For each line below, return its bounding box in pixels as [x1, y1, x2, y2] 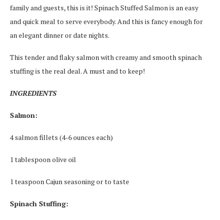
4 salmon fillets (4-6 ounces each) [10, 133, 113, 142]
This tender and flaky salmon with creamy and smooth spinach [10, 53, 202, 62]
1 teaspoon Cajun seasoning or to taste [10, 177, 129, 186]
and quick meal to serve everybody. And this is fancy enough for [10, 17, 203, 26]
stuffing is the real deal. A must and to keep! [10, 66, 145, 76]
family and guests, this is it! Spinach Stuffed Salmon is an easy [10, 3, 198, 12]
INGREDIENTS [10, 88, 56, 98]
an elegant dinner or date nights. [10, 30, 110, 40]
